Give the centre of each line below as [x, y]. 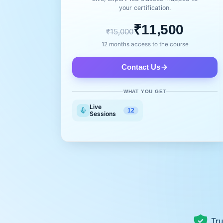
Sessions [103, 113]
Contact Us [141, 67]
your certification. [145, 7]
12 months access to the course [145, 44]
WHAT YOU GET [145, 91]
